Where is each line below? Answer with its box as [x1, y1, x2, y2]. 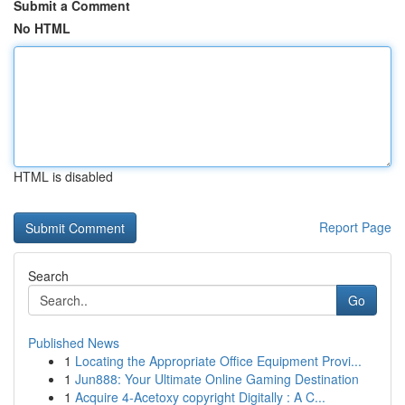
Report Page [319, 218, 391, 236]
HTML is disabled [14, 167, 113, 185]
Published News [28, 334, 119, 352]
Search [28, 267, 69, 285]
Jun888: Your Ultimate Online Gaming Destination [75, 370, 359, 388]
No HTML [14, 19, 71, 37]
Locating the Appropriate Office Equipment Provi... [75, 352, 362, 370]
